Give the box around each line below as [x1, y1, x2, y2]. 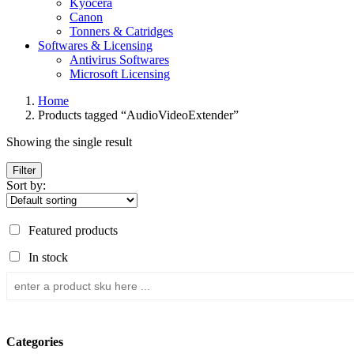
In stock [28, 250, 68, 265]
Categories [6, 335, 63, 349]
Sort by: [6, 179, 46, 193]
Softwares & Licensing [38, 39, 153, 53]
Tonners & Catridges [70, 24, 173, 39]
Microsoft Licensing [70, 67, 170, 81]
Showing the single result [6, 135, 132, 149]
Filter [13, 164, 36, 177]
